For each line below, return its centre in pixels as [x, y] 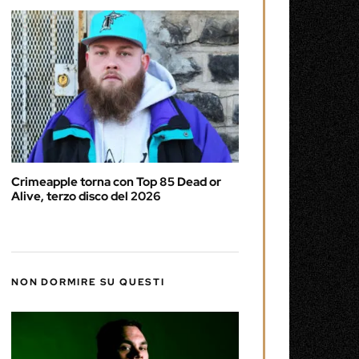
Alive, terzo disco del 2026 [86, 196]
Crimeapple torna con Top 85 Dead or [116, 182]
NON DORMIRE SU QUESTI [88, 282]
